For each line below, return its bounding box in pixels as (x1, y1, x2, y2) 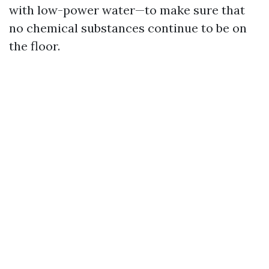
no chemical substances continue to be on (9, 20, 247, 35)
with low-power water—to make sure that (9, 2, 245, 17)
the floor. (9, 38, 60, 53)
